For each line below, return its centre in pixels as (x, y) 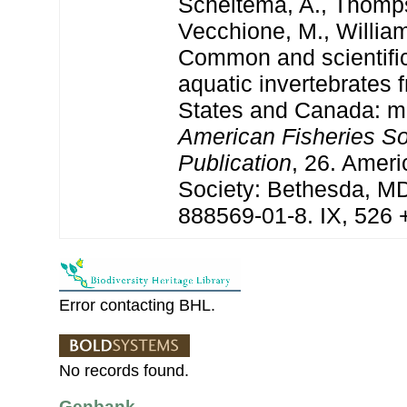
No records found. (124, 370)
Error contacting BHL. (137, 305)
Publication (235, 162)
